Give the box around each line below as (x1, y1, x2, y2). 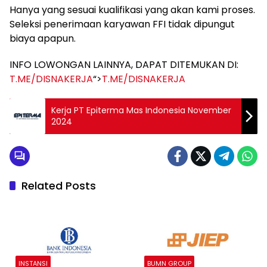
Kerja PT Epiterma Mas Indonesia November (51, 104, 231, 116)
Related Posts (21, 178, 96, 193)
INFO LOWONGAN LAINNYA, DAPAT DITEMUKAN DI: (10, 58, 238, 72)
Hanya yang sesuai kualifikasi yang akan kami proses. (10, 3, 255, 17)
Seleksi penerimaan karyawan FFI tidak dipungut (10, 17, 235, 31)
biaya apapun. (10, 32, 76, 45)
